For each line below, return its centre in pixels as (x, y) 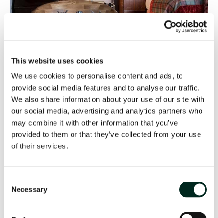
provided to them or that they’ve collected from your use (106, 134)
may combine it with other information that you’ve (95, 123)
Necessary (29, 189)
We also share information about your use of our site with (108, 99)
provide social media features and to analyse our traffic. (106, 88)
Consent (17, 180)
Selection (18, 191)
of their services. (40, 146)
